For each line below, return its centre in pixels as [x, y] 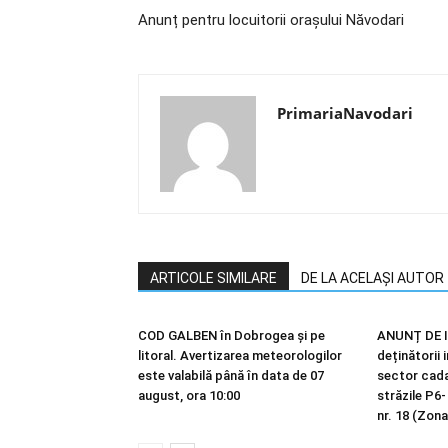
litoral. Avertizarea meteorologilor [240, 355]
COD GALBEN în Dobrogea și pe [231, 335]
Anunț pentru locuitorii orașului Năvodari [271, 20]
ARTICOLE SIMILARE [213, 278]
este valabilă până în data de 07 [231, 375]
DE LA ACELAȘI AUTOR [372, 278]
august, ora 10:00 [189, 395]
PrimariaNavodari [345, 113]
